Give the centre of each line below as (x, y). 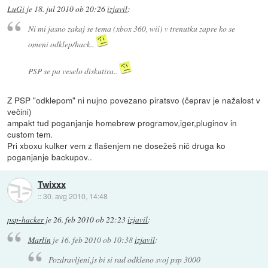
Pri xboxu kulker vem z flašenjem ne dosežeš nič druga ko (117, 146)
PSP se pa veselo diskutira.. (73, 71)
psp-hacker (26, 220)
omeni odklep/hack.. (62, 44)
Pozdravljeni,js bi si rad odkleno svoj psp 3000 (125, 259)
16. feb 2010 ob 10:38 (96, 239)
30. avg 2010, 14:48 (75, 196)
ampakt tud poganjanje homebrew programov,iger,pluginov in (122, 123)
